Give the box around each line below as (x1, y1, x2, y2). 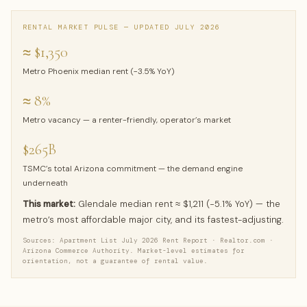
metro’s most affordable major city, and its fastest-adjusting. (23, 214, 284, 226)
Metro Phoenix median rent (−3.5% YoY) (23, 66, 175, 77)
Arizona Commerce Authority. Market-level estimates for (23, 247, 245, 256)
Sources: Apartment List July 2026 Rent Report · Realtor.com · (23, 236, 273, 245)
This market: (23, 198, 75, 210)
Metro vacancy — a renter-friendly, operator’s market (23, 114, 231, 126)
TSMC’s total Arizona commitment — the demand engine (23, 163, 243, 175)
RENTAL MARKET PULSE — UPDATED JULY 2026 (23, 23, 221, 32)
